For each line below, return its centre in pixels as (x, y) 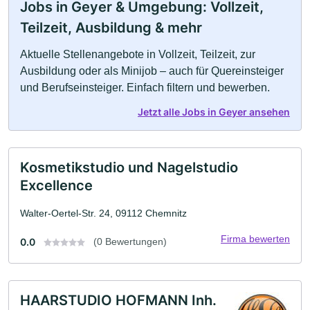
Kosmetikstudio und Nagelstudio (129, 167)
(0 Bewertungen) (130, 241)
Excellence (56, 185)
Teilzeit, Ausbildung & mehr (111, 27)
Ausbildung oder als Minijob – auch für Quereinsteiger (152, 71)
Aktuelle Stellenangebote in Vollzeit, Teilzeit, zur (138, 54)
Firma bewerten (255, 238)
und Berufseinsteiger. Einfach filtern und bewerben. (145, 87)
